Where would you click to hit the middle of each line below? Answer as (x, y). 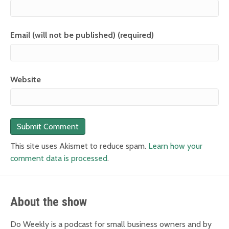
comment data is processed (59, 158)
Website (26, 80)
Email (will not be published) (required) (82, 35)
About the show (49, 202)
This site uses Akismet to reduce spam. (79, 146)
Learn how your (175, 146)
